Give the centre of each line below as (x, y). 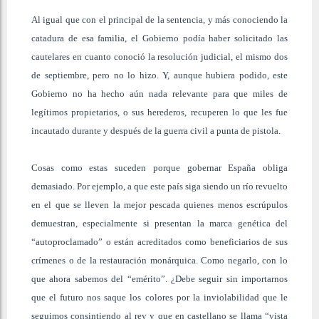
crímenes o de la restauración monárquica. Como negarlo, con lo (159, 260)
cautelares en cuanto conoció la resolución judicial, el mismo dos (159, 56)
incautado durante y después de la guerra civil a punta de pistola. (156, 130)
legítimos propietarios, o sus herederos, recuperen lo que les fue (159, 112)
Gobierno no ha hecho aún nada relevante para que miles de (159, 93)
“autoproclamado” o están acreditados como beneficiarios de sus (159, 241)
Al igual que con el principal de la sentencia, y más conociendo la (159, 19)
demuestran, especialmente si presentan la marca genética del (159, 223)
